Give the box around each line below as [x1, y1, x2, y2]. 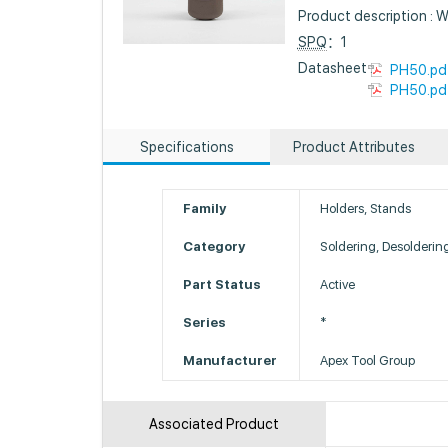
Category [183, 239, 246, 254]
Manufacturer [183, 353, 278, 368]
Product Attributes [292, 139, 415, 155]
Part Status [183, 277, 262, 292]
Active [320, 277, 356, 292]
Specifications [139, 139, 234, 155]
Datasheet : [297, 60, 373, 76]
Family [183, 201, 227, 216]
